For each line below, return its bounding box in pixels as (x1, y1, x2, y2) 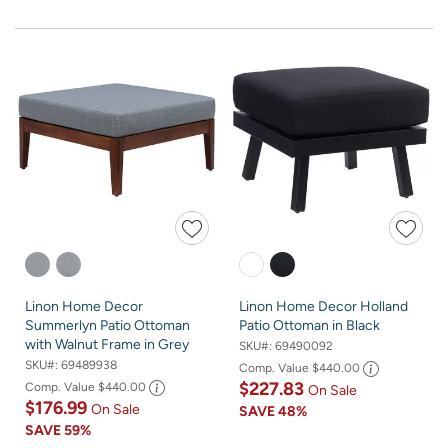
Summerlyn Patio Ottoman (25, 316, 190, 334)
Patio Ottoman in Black (239, 316, 380, 334)
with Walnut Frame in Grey (25, 335, 189, 353)
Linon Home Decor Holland (239, 297, 408, 315)
